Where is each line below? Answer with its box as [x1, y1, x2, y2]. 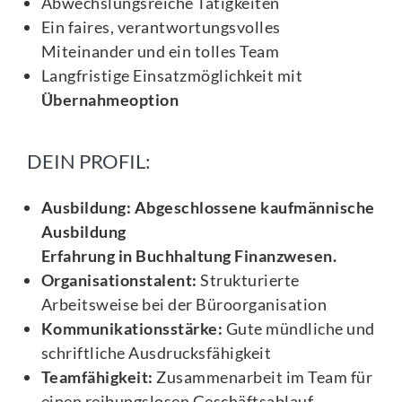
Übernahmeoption [40, 89, 179, 109]
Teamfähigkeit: [40, 366, 153, 387]
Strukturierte [197, 269, 300, 290]
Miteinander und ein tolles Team [40, 40, 280, 61]
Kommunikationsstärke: [40, 318, 223, 338]
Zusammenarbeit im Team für [153, 366, 373, 387]
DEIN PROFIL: [26, 148, 151, 173]
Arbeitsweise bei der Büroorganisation [40, 293, 328, 314]
